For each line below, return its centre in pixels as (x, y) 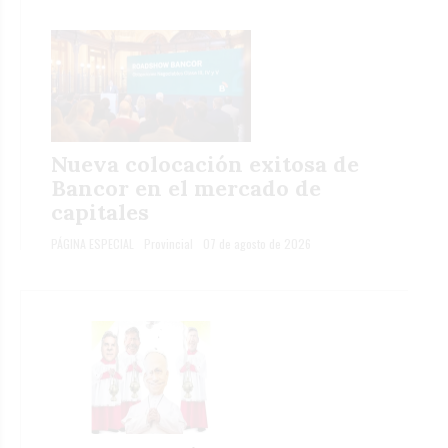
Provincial (168, 244)
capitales (100, 212)
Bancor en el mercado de (186, 188)
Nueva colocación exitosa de (205, 164)
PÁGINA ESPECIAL (92, 244)
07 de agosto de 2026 (257, 244)
